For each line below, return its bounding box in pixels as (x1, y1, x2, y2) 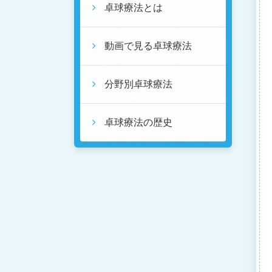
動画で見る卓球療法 (104, 41, 192, 51)
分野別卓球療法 (104, 79, 172, 89)
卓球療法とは (104, 2, 163, 13)
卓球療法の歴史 (104, 117, 172, 127)
